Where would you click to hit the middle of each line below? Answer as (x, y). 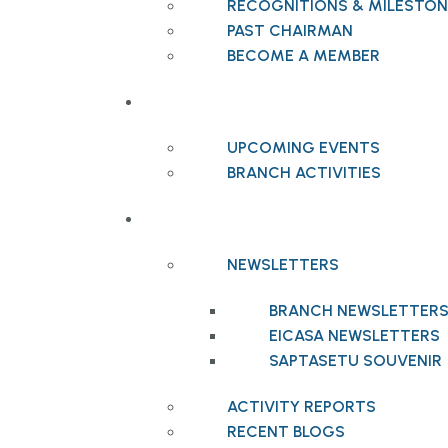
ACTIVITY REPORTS (301, 406)
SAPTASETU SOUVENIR (355, 360)
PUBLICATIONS (201, 218)
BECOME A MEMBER (303, 55)
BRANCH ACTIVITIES (304, 172)
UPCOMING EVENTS (303, 147)
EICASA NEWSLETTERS (354, 335)
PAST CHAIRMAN (290, 30)
